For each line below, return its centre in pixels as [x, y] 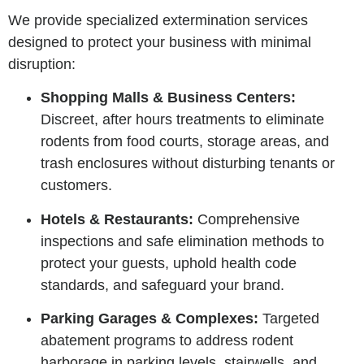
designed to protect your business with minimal [160, 42]
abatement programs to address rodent [167, 341]
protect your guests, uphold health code [169, 263]
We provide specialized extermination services [158, 20]
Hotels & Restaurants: [117, 219]
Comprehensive [247, 219]
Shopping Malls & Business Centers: [168, 98]
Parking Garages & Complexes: [149, 319]
